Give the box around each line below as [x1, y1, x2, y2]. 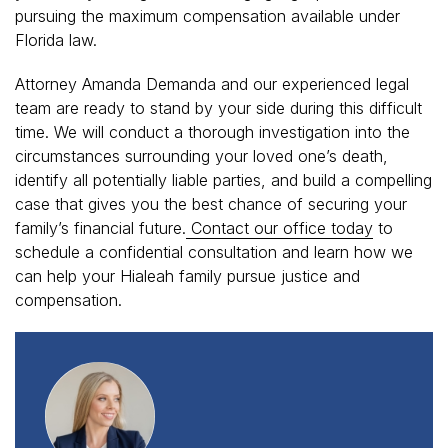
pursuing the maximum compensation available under [15, 5, 400, 26]
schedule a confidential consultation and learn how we [15, 241, 413, 262]
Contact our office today [186, 217, 373, 238]
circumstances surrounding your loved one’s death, [15, 145, 388, 166]
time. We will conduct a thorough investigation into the [15, 121, 410, 142]
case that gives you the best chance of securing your [15, 193, 407, 214]
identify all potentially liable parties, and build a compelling [15, 169, 432, 190]
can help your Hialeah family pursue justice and [15, 265, 360, 286]
